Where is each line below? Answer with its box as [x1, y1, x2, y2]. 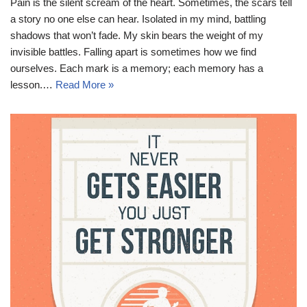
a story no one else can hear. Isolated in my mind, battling [10, 12, 266, 25]
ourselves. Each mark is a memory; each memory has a [10, 62, 263, 74]
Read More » [56, 78, 114, 90]
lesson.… [10, 78, 56, 90]
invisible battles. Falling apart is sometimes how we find [10, 45, 256, 58]
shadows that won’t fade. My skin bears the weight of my [10, 29, 263, 41]
